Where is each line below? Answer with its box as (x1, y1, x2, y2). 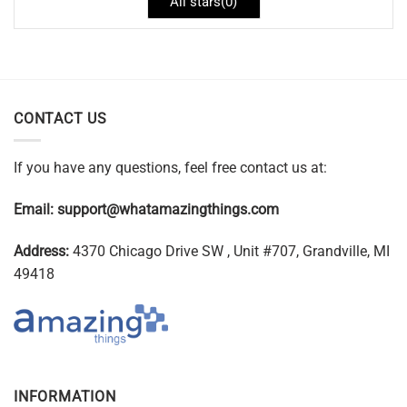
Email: (14, 201, 57, 219)
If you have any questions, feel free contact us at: (14, 159, 327, 177)
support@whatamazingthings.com (57, 201, 279, 219)
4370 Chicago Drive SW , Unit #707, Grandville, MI (69, 242, 390, 260)
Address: (14, 242, 69, 260)
